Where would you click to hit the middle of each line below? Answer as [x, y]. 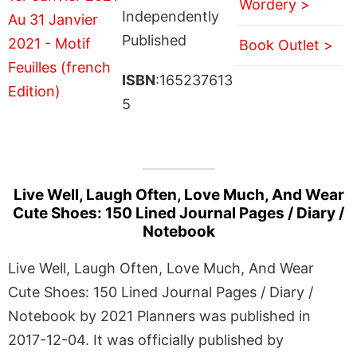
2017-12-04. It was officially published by [146, 339]
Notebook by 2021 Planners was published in [159, 316]
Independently [170, 16]
